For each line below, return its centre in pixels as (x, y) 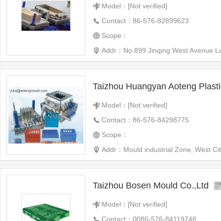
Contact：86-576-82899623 (145, 21)
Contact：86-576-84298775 (145, 120)
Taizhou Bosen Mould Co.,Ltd (151, 185)
